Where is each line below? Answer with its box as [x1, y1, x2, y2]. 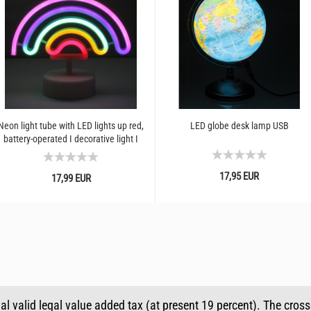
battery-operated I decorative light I [3, 133, 138, 144]
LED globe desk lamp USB [190, 120, 289, 131]
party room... [46, 146, 96, 158]
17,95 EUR [219, 170, 260, 183]
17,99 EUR [51, 172, 91, 185]
